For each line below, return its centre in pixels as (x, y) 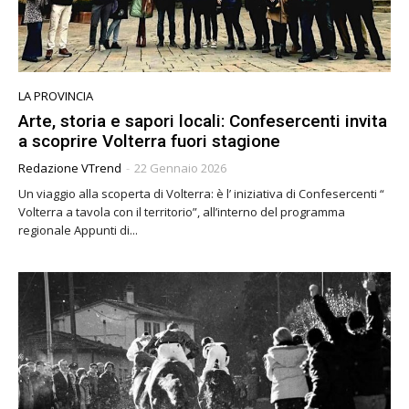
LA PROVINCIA (56, 95)
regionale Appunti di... (78, 230)
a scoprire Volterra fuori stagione (149, 141)
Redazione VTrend (70, 168)
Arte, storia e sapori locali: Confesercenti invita (203, 121)
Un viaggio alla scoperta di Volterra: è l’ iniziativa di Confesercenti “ (201, 193)
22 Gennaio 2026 (180, 168)
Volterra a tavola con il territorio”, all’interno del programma (182, 211)
